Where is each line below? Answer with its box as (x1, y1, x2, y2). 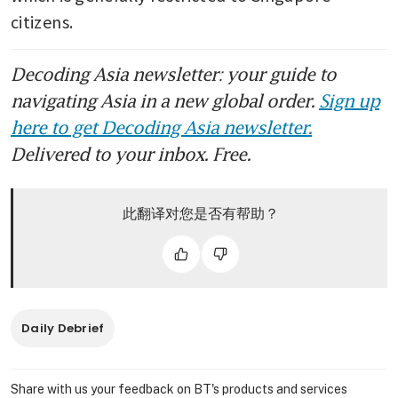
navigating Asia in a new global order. (11, 89, 319, 111)
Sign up (319, 89, 379, 111)
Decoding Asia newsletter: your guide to (11, 62, 336, 84)
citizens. (11, 9, 74, 33)
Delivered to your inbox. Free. (11, 142, 251, 164)
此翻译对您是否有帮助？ (122, 203, 279, 223)
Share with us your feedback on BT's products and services (11, 381, 347, 396)
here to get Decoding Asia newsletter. (11, 115, 312, 138)
